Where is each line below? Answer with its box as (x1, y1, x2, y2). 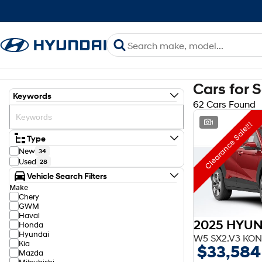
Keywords (13, 90, 51, 101)
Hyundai (19, 229, 49, 239)
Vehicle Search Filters (27, 170, 107, 181)
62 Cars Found (193, 98, 256, 109)
